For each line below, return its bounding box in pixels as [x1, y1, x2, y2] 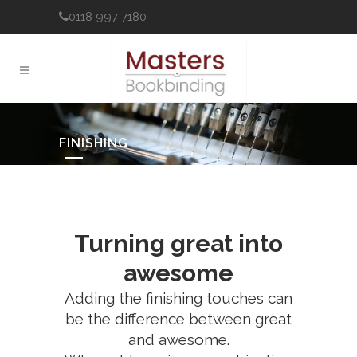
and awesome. [127, 330, 229, 348]
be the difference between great [65, 309, 292, 328]
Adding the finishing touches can [65, 288, 292, 307]
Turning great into [74, 229, 283, 257]
